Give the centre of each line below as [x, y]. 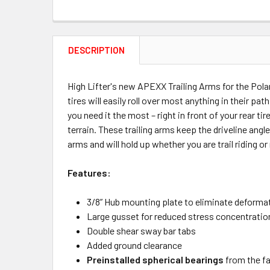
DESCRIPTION [96, 50]
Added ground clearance [134, 245]
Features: [89, 173]
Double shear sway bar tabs [141, 231]
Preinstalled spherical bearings [155, 259]
